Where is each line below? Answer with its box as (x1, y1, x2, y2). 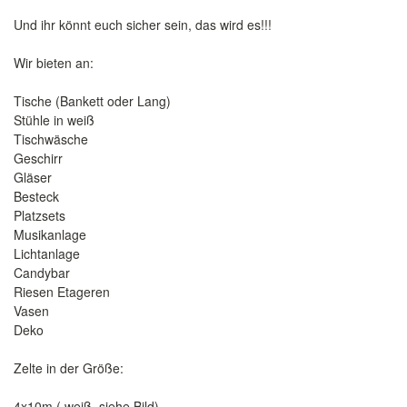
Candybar (14, 263, 70, 282)
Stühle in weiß (14, 111, 94, 129)
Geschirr (14, 149, 63, 167)
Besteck (14, 187, 59, 205)
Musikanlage (14, 225, 86, 243)
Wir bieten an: (14, 54, 94, 72)
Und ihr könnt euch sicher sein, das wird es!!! (14, 15, 272, 34)
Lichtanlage (14, 244, 80, 263)
